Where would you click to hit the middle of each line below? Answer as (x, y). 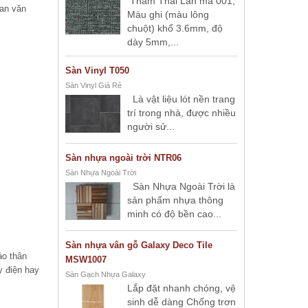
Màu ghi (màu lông (168, 14)
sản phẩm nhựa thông (175, 200)
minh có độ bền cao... (174, 214)
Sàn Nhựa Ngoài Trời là (181, 186)
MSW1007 (86, 260)
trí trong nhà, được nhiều (181, 113)
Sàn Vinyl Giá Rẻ (93, 85)
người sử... (151, 126)
